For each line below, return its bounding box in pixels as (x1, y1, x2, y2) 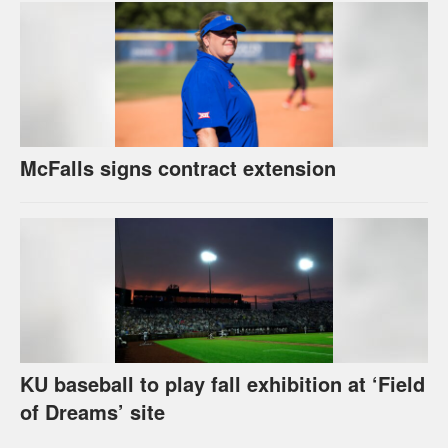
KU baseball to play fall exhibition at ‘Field (20, 368, 425, 398)
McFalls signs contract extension (20, 152, 336, 182)
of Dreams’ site (20, 396, 165, 426)
